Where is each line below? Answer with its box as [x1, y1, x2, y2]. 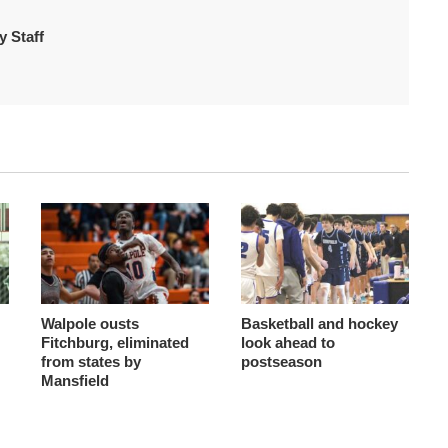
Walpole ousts [40, 314, 139, 332]
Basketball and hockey [240, 314, 398, 332]
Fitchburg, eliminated [40, 333, 189, 351]
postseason [240, 352, 322, 370]
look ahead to [240, 333, 335, 351]
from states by [40, 352, 141, 370]
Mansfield [40, 371, 109, 389]
